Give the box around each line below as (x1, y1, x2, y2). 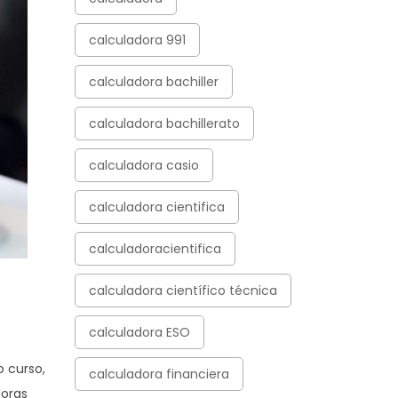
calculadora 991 (88, 31, 186, 49)
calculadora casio (88, 156, 199, 174)
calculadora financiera (88, 365, 229, 383)
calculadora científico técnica (88, 282, 277, 299)
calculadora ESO (88, 323, 190, 341)
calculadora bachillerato (88, 115, 240, 132)
